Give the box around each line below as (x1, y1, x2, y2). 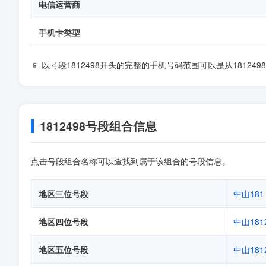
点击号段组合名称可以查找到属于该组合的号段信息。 (31, 155, 230, 167)
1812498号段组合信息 (40, 118, 157, 134)
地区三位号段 (39, 188, 88, 199)
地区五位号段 (39, 243, 88, 255)
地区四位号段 (39, 216, 88, 227)
